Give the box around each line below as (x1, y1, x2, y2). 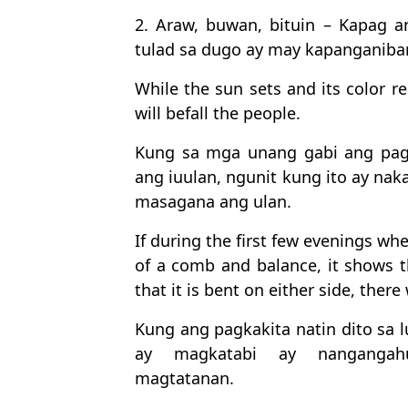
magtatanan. (135, 367, 234, 389)
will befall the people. (135, 102, 301, 124)
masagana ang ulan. (135, 190, 291, 212)
